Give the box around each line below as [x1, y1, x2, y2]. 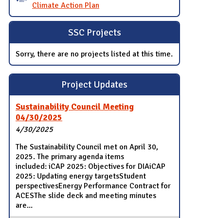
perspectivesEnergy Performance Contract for [16, 181, 171, 191]
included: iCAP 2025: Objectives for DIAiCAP [16, 162, 166, 172]
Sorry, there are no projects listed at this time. [16, 49, 173, 59]
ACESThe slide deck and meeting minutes [16, 191, 157, 201]
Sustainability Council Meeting [16, 101, 134, 112]
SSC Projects [68, 26, 121, 38]
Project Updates [61, 79, 128, 91]
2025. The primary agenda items [16, 152, 125, 162]
